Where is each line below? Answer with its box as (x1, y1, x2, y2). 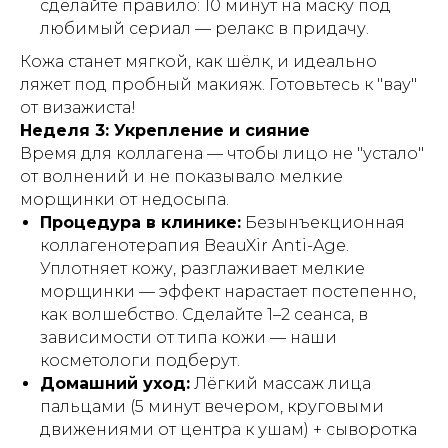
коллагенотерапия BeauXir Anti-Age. (40, 236, 349, 255)
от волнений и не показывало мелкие (20, 167, 343, 186)
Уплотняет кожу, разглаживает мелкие (40, 259, 365, 278)
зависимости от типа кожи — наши (40, 328, 337, 347)
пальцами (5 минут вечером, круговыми (40, 397, 384, 416)
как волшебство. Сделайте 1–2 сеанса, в (40, 305, 368, 324)
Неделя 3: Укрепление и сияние (20, 121, 310, 140)
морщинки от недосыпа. (20, 190, 229, 209)
